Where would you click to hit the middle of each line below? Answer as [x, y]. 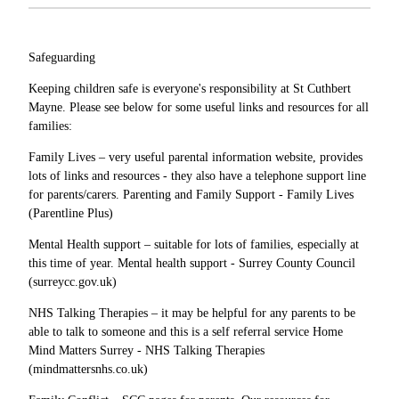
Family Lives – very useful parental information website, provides [195, 157]
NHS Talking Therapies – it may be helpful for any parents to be [192, 313]
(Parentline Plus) [71, 213]
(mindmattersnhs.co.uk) [88, 369]
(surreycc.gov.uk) [73, 281]
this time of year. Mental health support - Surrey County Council [192, 263]
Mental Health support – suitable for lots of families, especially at [194, 244]
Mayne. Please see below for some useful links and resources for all [199, 107]
